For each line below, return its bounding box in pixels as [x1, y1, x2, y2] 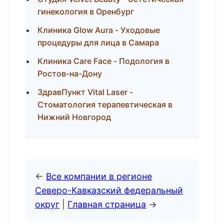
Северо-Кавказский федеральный [35, 185, 183, 195]
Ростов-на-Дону [37, 68, 102, 78]
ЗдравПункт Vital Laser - [37, 87, 133, 97]
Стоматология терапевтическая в [37, 99, 172, 109]
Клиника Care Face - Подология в [37, 56, 169, 66]
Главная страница [67, 199, 146, 209]
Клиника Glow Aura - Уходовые [37, 25, 160, 35]
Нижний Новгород [37, 112, 111, 122]
